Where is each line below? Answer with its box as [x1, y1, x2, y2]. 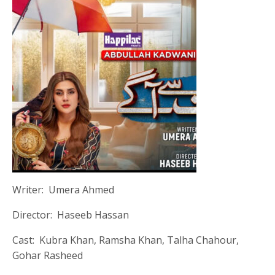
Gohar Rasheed [12, 248, 83, 262]
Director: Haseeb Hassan [12, 207, 130, 222]
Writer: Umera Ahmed [12, 182, 115, 196]
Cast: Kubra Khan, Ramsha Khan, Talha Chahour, [12, 233, 239, 247]
